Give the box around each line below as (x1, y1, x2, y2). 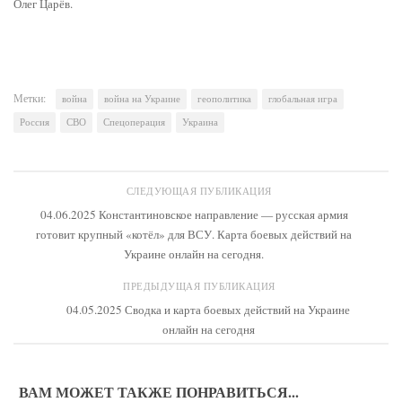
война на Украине (104, 92, 180, 106)
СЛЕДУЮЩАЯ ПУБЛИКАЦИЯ (126, 184, 276, 197)
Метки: (13, 91, 46, 106)
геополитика (197, 92, 251, 106)
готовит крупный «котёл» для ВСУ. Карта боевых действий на (36, 226, 352, 243)
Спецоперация (103, 116, 165, 129)
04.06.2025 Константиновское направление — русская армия (39, 206, 348, 223)
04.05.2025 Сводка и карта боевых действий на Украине (66, 301, 350, 319)
